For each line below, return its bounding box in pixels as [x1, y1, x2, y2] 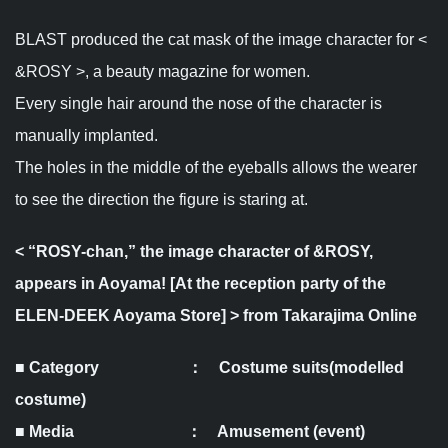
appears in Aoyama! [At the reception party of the [15, 274, 386, 292]
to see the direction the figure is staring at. [15, 190, 308, 208]
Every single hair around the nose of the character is [15, 94, 382, 112]
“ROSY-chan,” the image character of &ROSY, [28, 242, 373, 260]
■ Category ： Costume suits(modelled [15, 358, 404, 376]
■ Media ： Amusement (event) [15, 422, 365, 440]
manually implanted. [15, 126, 158, 144]
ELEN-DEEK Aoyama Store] [15, 306, 230, 324]
